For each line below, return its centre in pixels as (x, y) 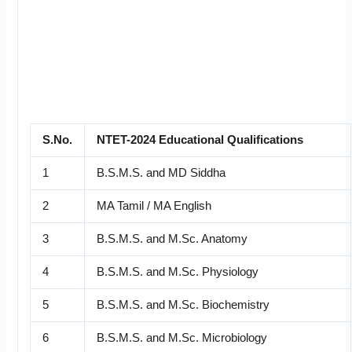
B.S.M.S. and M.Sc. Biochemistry (183, 305)
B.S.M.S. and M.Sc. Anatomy (172, 239)
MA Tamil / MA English (154, 206)
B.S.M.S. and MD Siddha (161, 173)
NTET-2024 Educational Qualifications (200, 140)
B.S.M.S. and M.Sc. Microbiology (181, 338)
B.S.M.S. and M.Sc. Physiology (177, 272)
